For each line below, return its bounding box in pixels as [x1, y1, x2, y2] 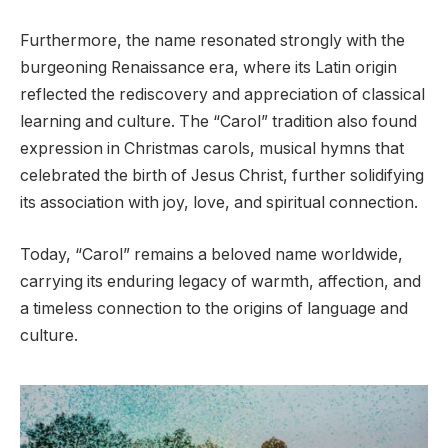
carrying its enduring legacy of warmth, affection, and [20, 271, 421, 291]
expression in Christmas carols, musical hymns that [20, 139, 404, 159]
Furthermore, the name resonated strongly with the [20, 31, 405, 51]
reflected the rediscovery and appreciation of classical [20, 85, 425, 105]
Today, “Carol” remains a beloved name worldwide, [20, 244, 403, 264]
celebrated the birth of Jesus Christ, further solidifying [20, 166, 424, 186]
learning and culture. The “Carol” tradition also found [20, 112, 417, 132]
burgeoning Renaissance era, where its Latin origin [20, 58, 397, 78]
